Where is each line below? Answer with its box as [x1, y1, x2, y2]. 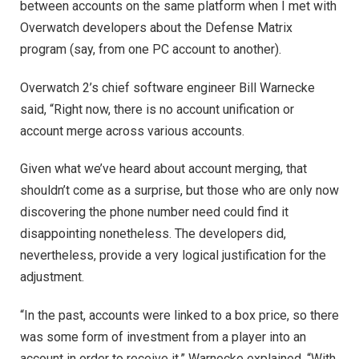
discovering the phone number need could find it [20, 204, 288, 220]
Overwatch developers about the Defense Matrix [20, 19, 292, 35]
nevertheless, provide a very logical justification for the [20, 248, 326, 264]
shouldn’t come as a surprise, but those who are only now [20, 183, 339, 199]
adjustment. [20, 269, 84, 285]
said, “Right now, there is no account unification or [20, 101, 294, 117]
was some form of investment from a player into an [20, 329, 306, 345]
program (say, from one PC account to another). [20, 41, 281, 57]
